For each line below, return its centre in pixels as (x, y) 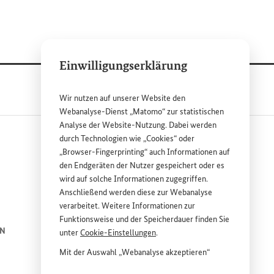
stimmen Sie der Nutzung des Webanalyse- (134, 266)
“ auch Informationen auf (187, 152)
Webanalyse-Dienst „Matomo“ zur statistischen (142, 112)
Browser (77, 152)
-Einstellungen (130, 233)
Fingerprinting (120, 152)
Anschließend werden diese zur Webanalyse (136, 192)
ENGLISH (136, 231)
